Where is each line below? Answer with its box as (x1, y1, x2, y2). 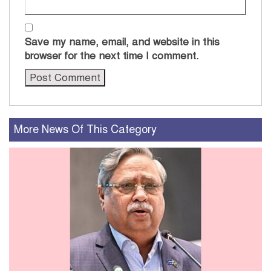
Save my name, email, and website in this (25, 35, 220, 48)
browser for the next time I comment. (25, 49, 199, 62)
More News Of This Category (14, 122, 157, 136)
